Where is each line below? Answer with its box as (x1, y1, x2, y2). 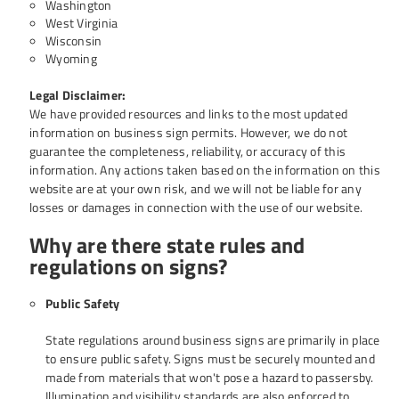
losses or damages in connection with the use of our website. (29, 198, 362, 216)
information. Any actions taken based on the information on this (29, 160, 380, 179)
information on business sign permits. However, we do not (29, 123, 347, 142)
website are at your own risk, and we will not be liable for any (29, 179, 362, 198)
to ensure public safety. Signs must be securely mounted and (45, 349, 375, 368)
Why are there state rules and (29, 229, 305, 261)
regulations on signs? (29, 250, 228, 282)
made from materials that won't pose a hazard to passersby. (45, 368, 374, 387)
